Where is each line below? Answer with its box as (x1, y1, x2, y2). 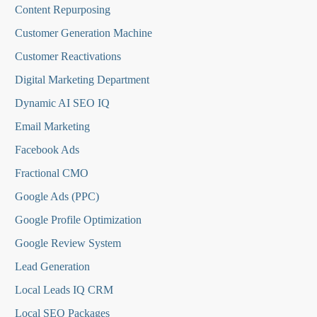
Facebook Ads (15, 144, 79, 156)
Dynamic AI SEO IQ (15, 97, 110, 110)
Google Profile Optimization (15, 214, 142, 226)
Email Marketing (15, 120, 90, 133)
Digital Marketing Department (15, 74, 149, 86)
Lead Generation (15, 260, 90, 273)
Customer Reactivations (15, 50, 121, 63)
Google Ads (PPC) (15, 190, 99, 203)
